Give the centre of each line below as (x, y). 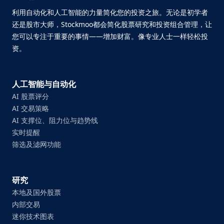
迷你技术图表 (33, 216)
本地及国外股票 (36, 192)
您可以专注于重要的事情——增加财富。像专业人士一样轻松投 (110, 36)
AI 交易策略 (30, 108)
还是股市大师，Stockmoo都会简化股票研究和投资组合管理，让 (112, 24)
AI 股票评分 (30, 96)
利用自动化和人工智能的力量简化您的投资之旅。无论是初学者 (110, 12)
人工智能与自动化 (44, 84)
